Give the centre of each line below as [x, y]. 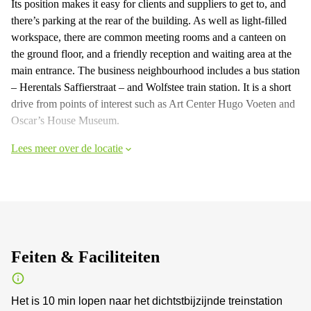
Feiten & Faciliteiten [85, 257]
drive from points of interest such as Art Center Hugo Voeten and [153, 103]
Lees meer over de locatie [67, 148]
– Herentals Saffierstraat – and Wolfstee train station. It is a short [151, 87]
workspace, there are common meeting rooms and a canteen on [149, 37]
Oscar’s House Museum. [65, 120]
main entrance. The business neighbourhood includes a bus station [155, 70]
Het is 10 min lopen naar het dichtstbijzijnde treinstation [147, 301]
